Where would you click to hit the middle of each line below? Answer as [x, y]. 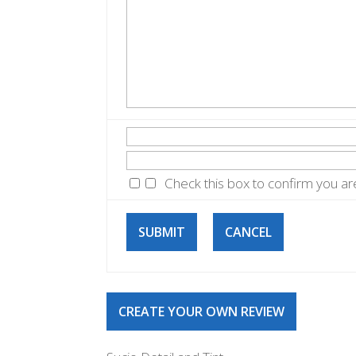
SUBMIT [162, 232]
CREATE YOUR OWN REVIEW [202, 311]
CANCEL [249, 232]
